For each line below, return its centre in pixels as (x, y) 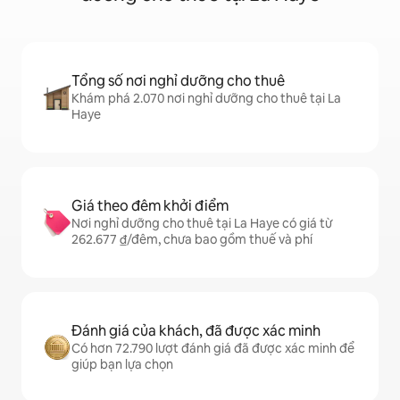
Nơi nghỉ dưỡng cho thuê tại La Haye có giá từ (202, 224)
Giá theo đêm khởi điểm (150, 206)
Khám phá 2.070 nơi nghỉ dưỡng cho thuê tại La (206, 99)
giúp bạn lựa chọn (122, 365)
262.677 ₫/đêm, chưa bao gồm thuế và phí (192, 240)
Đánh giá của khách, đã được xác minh (196, 331)
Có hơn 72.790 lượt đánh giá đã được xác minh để (213, 349)
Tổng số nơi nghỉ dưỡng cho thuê (178, 81)
